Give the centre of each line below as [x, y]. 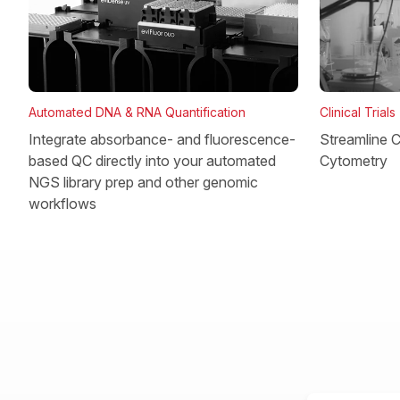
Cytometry [354, 160]
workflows [62, 204]
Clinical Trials [358, 112]
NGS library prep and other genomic [143, 182]
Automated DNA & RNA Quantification [137, 112]
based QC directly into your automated [152, 161]
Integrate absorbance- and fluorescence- [162, 139]
